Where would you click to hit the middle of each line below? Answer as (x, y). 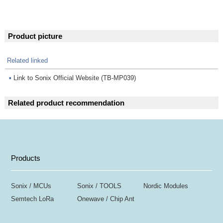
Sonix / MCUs (31, 186)
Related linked (27, 61)
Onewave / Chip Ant (106, 199)
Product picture (35, 36)
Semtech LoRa (33, 199)
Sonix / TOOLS (100, 186)
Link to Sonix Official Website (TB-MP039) (74, 78)
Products (26, 158)
